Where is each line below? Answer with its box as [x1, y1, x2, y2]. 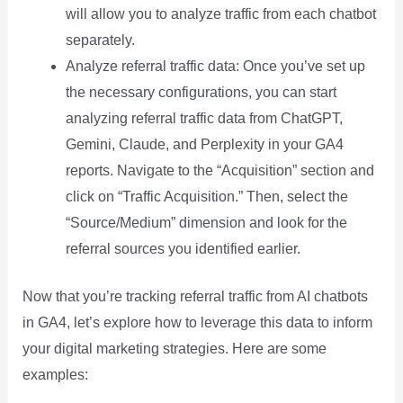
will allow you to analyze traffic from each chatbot [65, 6, 376, 22]
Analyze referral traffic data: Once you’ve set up [65, 58, 365, 75]
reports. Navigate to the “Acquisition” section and [65, 163, 374, 179]
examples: [22, 367, 88, 383]
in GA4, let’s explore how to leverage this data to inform [22, 315, 372, 331]
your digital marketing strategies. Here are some [22, 341, 327, 357]
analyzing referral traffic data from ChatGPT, [65, 111, 343, 127]
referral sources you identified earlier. [65, 241, 300, 257]
